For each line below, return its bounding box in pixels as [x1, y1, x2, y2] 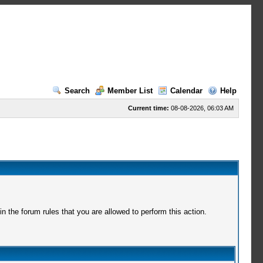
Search [64, 86, 90, 95]
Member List [107, 86, 153, 95]
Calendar [170, 86, 203, 95]
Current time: [127, 104, 169, 112]
